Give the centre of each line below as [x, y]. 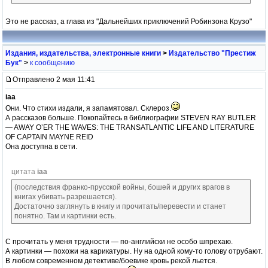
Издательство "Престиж [212, 53]
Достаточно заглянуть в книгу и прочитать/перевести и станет [120, 206]
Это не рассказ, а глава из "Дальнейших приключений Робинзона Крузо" [129, 21]
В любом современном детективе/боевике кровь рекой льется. [111, 261]
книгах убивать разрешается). [66, 197]
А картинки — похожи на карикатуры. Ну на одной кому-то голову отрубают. [134, 251]
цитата [24, 171]
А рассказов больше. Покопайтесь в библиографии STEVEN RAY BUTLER [131, 118]
